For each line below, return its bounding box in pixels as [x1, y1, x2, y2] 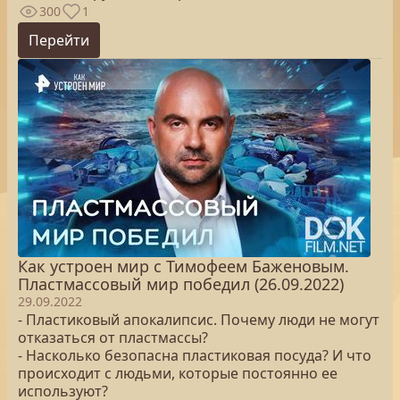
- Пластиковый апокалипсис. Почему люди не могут [18, 310, 379, 329]
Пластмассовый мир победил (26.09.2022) [18, 273, 344, 295]
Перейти [29, 30, 89, 50]
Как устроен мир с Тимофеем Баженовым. [18, 255, 349, 277]
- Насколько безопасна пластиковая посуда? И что [18, 346, 371, 365]
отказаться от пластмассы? [18, 328, 208, 347]
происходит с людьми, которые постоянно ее [18, 363, 337, 383]
